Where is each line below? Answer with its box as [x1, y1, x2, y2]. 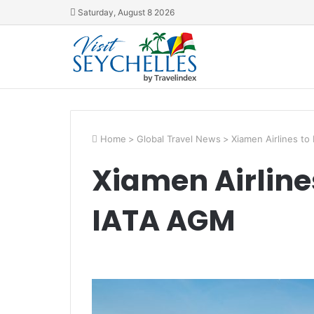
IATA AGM [91, 200, 235, 240]
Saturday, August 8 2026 [75, 7, 175, 18]
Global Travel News [136, 133, 221, 144]
